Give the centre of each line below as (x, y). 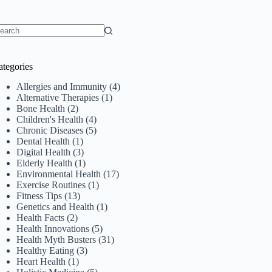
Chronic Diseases (50, 130)
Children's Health (50, 119)
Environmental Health (59, 174)
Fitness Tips (39, 195)
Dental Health (43, 141)
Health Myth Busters (56, 239)
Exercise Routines (51, 185)
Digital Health (44, 152)
